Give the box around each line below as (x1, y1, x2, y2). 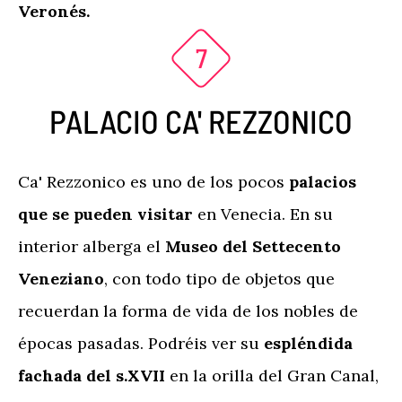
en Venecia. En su (197, 204, 333, 224)
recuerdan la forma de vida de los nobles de (18, 301, 358, 321)
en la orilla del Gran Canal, (170, 365, 379, 386)
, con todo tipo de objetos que (104, 268, 335, 289)
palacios (289, 171, 356, 192)
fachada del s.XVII (18, 365, 170, 386)
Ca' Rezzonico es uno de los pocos (18, 171, 289, 192)
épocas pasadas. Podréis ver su (18, 333, 264, 354)
